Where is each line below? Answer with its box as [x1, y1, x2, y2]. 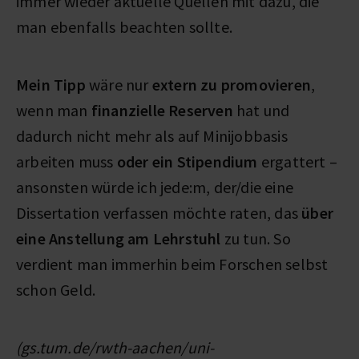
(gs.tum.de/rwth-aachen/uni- [16, 337, 215, 357]
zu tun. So [220, 228, 291, 248]
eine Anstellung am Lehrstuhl [16, 228, 221, 248]
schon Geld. [16, 279, 96, 300]
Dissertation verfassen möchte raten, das [16, 202, 302, 223]
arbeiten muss [16, 151, 117, 171]
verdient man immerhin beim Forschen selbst [16, 253, 329, 274]
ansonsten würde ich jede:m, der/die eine [16, 176, 294, 197]
